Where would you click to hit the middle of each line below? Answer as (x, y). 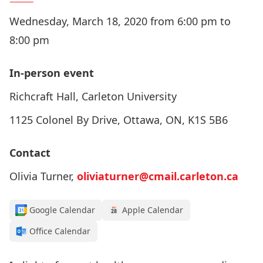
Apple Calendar (153, 210)
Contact (30, 153)
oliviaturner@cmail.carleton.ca (158, 176)
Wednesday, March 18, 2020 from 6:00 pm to (120, 21)
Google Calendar (62, 210)
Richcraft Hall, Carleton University (93, 96)
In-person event (52, 73)
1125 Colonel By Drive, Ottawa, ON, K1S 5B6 (119, 120)
